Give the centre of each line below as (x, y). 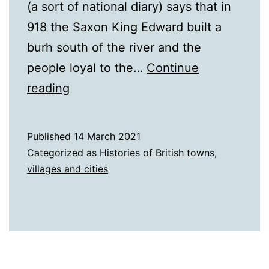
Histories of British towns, (158, 153)
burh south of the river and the (114, 48)
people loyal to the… (87, 68)
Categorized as (63, 153)
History (89, 108)
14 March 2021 (107, 137)
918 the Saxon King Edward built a (124, 27)
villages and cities (68, 169)
